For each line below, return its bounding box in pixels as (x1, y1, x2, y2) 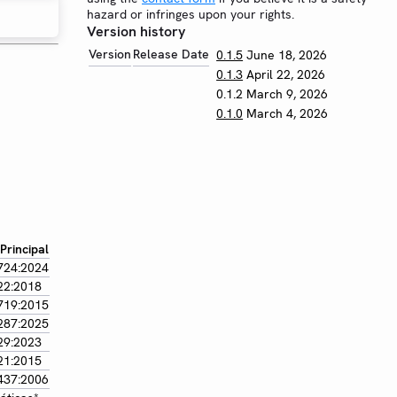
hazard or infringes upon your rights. (87, 6, 294, 22)
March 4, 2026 (246, 105, 329, 121)
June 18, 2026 (246, 47, 328, 63)
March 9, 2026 (246, 86, 329, 102)
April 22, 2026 (246, 66, 326, 82)
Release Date (133, 46, 209, 62)
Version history (87, 22, 185, 41)
